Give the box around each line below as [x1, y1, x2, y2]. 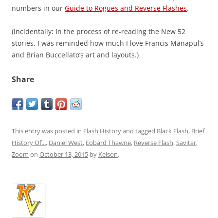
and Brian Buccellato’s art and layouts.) [12, 50, 139, 60]
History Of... [12, 138, 46, 147]
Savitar [176, 138, 196, 147]
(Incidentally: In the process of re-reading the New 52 [12, 27, 185, 36]
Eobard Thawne [86, 138, 131, 147]
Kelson [98, 150, 118, 159]
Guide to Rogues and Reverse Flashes [65, 3, 187, 13]
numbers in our [12, 3, 65, 13]
